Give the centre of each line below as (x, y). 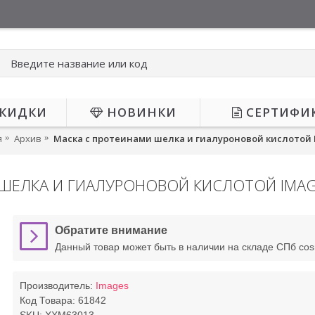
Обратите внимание (111, 230)
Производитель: (58, 285)
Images (112, 285)
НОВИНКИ (142, 112)
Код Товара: (49, 300)
